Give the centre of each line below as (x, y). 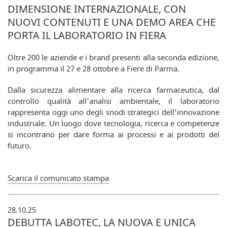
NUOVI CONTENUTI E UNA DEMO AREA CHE (112, 22)
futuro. (20, 146)
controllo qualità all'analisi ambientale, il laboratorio (113, 101)
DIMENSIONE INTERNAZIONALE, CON (97, 9)
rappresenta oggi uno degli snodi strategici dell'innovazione (113, 112)
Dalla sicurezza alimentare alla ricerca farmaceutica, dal (113, 90)
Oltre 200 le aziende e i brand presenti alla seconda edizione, (113, 58)
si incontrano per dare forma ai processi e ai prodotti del (113, 135)
